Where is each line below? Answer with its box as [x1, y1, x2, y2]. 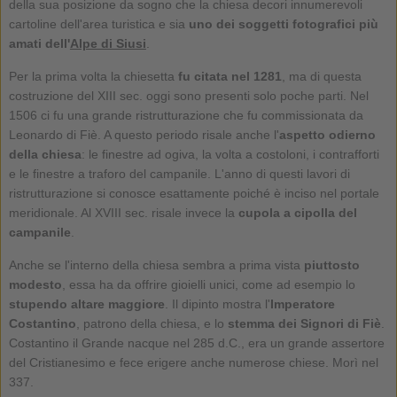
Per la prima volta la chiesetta [8, 68, 178, 83]
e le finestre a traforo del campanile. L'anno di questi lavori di [8, 166, 350, 181]
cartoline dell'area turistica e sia [8, 16, 189, 31]
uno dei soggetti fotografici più [188, 16, 378, 31]
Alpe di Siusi [69, 35, 146, 51]
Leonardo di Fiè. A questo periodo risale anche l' [8, 127, 279, 142]
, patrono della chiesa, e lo [75, 315, 228, 331]
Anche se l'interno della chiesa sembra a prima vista [8, 257, 304, 272]
